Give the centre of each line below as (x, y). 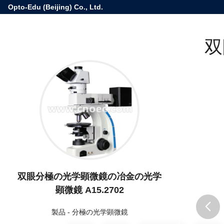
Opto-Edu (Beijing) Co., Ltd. (55, 7)
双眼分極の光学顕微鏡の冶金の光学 (89, 176)
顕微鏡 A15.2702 (89, 190)
